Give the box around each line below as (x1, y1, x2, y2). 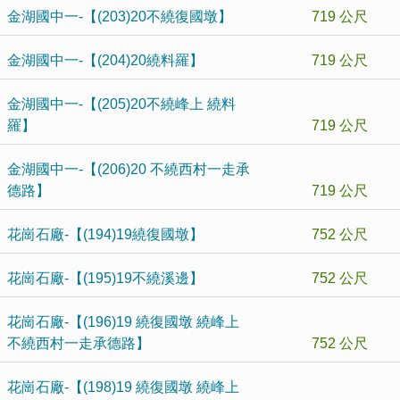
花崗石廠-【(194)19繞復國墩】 (7, 227, 204, 242)
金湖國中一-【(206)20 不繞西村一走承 (7, 162, 250, 177)
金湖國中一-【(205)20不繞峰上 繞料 (7, 96, 236, 112)
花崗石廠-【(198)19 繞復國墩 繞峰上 (7, 379, 239, 395)
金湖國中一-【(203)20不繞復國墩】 (7, 9, 232, 24)
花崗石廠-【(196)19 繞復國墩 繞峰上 (7, 314, 239, 329)
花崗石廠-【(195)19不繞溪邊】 (7, 271, 204, 286)
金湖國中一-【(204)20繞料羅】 (7, 53, 204, 68)
